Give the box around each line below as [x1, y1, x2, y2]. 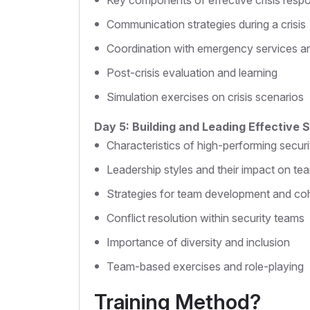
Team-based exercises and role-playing [107, 259, 304, 274]
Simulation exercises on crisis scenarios [107, 90, 304, 104]
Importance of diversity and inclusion [107, 235, 290, 250]
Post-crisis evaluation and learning [107, 66, 277, 80]
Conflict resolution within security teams [107, 211, 304, 226]
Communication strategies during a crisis [107, 17, 306, 32]
